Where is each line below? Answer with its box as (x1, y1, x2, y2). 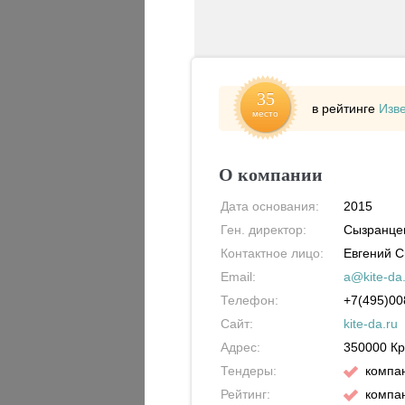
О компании (219, 165, 324, 184)
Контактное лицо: (221, 246, 325, 260)
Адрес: (221, 340, 261, 354)
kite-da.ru (344, 316, 399, 331)
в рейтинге (312, 101, 380, 116)
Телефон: (221, 293, 279, 307)
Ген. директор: (221, 222, 307, 237)
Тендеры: (221, 363, 278, 378)
